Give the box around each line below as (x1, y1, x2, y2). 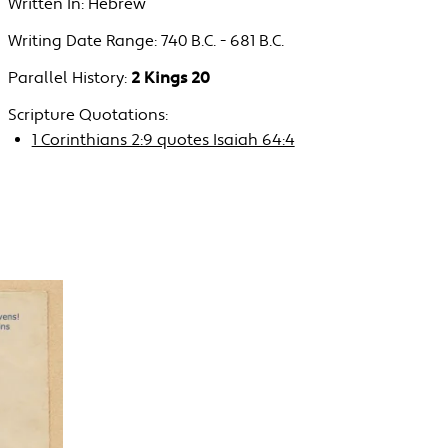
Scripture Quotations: (7, 105, 168, 127)
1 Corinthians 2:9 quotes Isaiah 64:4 (31, 130, 295, 152)
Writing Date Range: (7, 31, 157, 53)
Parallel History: (7, 68, 127, 90)
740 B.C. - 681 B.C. (160, 31, 284, 53)
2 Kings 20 (130, 68, 210, 90)
